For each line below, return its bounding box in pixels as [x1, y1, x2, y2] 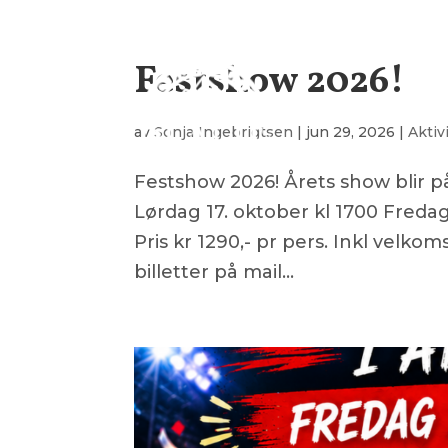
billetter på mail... [134, 261, 295, 283]
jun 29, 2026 [306, 123, 396, 141]
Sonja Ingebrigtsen [154, 123, 294, 141]
